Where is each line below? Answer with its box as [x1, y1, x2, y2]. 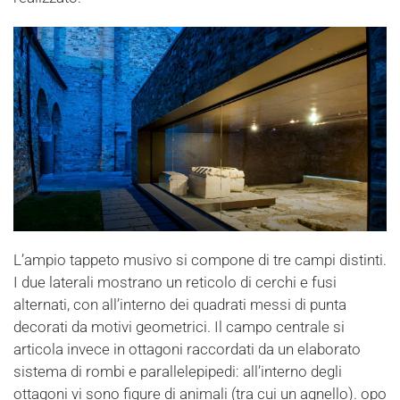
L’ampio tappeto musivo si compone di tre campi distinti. [13, 251, 387, 270]
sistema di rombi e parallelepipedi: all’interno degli [13, 362, 342, 381]
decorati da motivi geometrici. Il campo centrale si [13, 318, 345, 337]
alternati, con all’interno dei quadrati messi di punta [13, 296, 346, 314]
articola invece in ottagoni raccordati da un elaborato [13, 340, 361, 359]
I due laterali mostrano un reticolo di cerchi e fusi [13, 273, 337, 292]
